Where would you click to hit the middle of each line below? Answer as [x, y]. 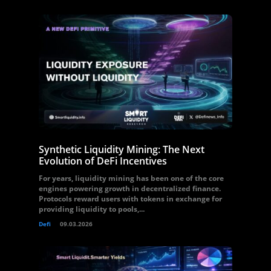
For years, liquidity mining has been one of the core [131, 178]
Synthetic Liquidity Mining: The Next [122, 149]
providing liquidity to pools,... [92, 209]
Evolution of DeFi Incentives [103, 161]
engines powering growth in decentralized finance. [130, 188]
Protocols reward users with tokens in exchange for [130, 199]
